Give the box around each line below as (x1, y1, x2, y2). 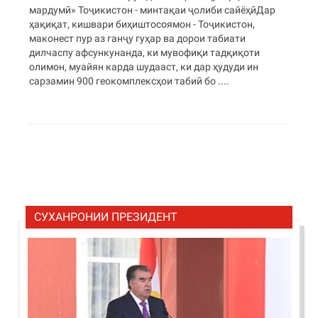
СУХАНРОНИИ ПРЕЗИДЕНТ (34, 210, 178, 224)
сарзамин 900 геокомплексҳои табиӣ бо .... (29, 75, 230, 87)
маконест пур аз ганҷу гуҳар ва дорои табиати (29, 33, 246, 44)
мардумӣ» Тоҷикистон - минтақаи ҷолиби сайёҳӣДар (29, 4, 276, 16)
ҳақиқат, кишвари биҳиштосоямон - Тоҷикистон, (29, 18, 256, 30)
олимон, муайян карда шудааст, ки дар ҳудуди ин (29, 61, 259, 72)
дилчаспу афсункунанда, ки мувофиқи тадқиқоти (29, 47, 261, 58)
